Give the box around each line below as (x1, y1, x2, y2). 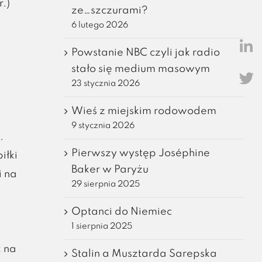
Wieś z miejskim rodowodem (71, 105, 216, 116)
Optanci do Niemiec (71, 206, 172, 217)
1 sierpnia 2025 (71, 222, 132, 230)
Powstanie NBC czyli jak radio (71, 47, 220, 58)
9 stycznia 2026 (71, 121, 135, 130)
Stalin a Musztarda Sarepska (71, 248, 217, 259)
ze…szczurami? (71, 5, 148, 16)
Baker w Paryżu (71, 164, 149, 175)
